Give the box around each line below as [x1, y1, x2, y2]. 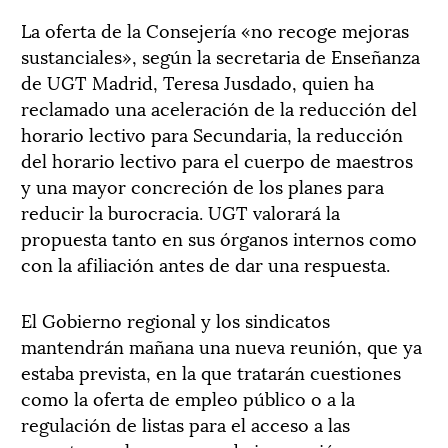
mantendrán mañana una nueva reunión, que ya [21, 332, 422, 359]
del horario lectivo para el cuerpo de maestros [21, 146, 413, 173]
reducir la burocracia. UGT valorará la [21, 198, 340, 225]
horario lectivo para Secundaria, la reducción [21, 120, 403, 147]
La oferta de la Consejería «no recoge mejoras [21, 16, 409, 43]
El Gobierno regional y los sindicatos [21, 306, 330, 333]
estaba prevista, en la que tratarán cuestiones [21, 358, 401, 385]
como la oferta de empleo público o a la [21, 384, 355, 411]
